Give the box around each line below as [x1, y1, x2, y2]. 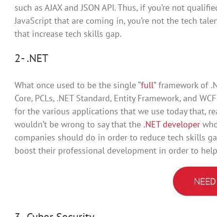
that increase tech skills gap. [15, 28, 122, 40]
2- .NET [15, 51, 48, 65]
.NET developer [143, 119, 200, 130]
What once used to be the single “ [15, 79, 141, 91]
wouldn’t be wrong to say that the [15, 119, 143, 130]
